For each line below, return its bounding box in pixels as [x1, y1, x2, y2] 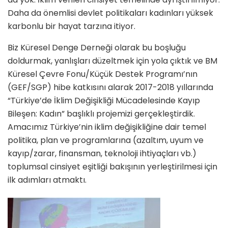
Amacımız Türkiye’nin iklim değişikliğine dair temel [8, 121, 206, 133]
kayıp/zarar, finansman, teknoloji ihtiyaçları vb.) [8, 148, 196, 160]
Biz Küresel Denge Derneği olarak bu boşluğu [8, 42, 186, 54]
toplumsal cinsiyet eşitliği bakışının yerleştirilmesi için [8, 161, 217, 173]
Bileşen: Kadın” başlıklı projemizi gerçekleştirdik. [8, 108, 195, 120]
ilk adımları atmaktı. [8, 174, 87, 186]
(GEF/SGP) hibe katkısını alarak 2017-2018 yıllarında [8, 81, 213, 94]
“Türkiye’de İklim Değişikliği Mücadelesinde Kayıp [8, 95, 200, 107]
